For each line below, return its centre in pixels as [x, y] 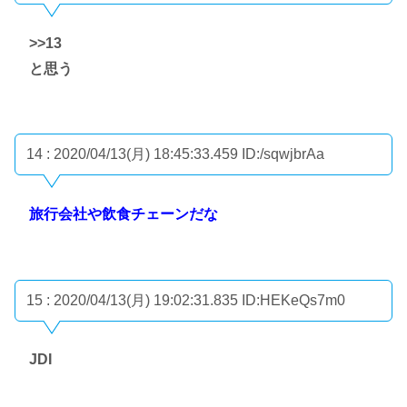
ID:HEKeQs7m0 [293, 300]
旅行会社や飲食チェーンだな [124, 214]
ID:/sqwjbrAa [283, 154]
